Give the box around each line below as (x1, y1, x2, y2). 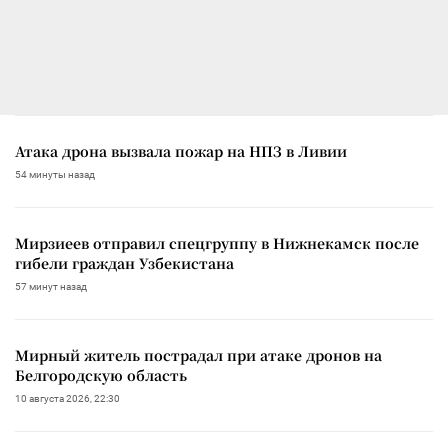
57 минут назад (15, 281, 87, 293)
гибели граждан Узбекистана (15, 253, 234, 274)
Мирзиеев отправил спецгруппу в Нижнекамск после (15, 233, 419, 254)
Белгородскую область (15, 365, 187, 386)
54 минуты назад (15, 169, 95, 181)
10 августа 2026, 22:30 (15, 393, 120, 405)
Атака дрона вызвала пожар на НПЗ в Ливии (15, 141, 347, 162)
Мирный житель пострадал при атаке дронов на (15, 345, 382, 366)
